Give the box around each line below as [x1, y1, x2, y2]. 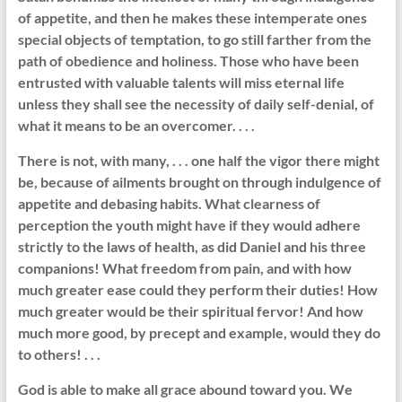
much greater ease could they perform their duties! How [17, 281, 378, 299]
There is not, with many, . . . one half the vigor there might [17, 152, 380, 170]
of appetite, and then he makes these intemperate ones [17, 9, 367, 27]
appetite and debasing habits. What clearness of [17, 195, 320, 213]
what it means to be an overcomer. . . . [17, 117, 255, 135]
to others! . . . [17, 345, 100, 363]
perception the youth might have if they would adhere [17, 216, 361, 234]
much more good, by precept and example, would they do [17, 324, 380, 342]
